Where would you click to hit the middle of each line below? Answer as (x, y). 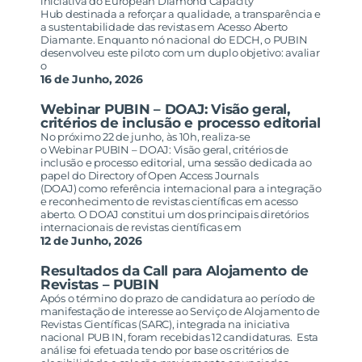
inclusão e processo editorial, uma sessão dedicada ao (176, 163)
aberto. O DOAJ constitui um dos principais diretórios (175, 215)
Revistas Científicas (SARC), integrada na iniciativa (165, 324)
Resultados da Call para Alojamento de (175, 271)
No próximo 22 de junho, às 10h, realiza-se (145, 137)
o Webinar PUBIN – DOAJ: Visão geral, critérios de (164, 150)
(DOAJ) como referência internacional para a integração (181, 189)
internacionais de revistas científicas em (141, 227)
